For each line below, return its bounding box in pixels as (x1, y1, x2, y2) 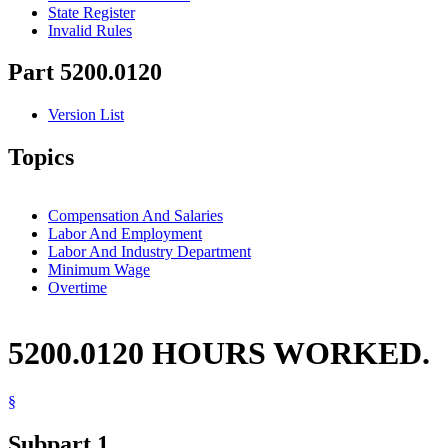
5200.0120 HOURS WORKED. (8, 334, 430, 371)
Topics (8, 144, 74, 171)
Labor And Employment (48, 225, 202, 243)
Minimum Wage (48, 261, 150, 279)
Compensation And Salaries (48, 207, 223, 225)
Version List (48, 106, 124, 124)
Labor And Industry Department (48, 243, 251, 261)
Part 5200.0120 (8, 59, 162, 86)
